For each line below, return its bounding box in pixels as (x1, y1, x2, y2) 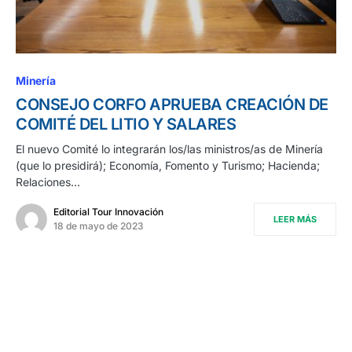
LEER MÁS (273, 214, 317, 225)
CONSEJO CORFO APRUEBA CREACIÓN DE (16, 95, 328, 115)
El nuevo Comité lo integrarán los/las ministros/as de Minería (16, 142, 323, 156)
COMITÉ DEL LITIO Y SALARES (16, 115, 236, 134)
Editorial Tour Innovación (53, 206, 163, 218)
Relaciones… (16, 175, 80, 189)
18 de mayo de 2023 (53, 220, 144, 233)
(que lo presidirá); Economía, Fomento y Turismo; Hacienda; (16, 159, 320, 173)
